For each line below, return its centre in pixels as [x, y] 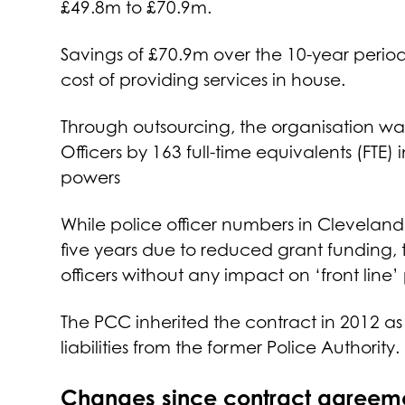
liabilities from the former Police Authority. [231, 347]
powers [91, 177]
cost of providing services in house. [203, 79]
